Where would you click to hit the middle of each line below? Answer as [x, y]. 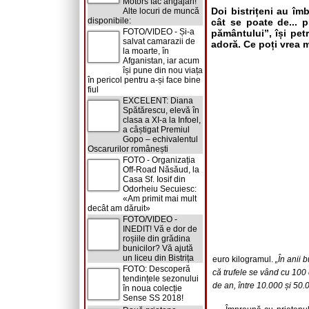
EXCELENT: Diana [158, 101]
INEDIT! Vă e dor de [160, 229]
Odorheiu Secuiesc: [160, 189]
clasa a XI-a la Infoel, [162, 120]
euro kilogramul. [244, 259]
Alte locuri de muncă [161, 11]
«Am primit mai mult [160, 199]
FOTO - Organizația [159, 160]
